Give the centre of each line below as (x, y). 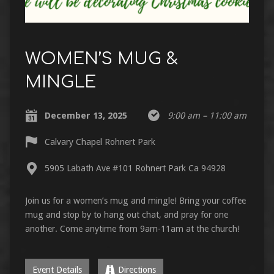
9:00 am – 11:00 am (207, 115)
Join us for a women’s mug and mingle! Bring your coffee (135, 200)
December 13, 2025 (86, 115)
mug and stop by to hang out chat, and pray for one (126, 214)
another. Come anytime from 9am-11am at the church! (132, 228)
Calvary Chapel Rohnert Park (100, 142)
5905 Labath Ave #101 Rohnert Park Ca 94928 (135, 168)
